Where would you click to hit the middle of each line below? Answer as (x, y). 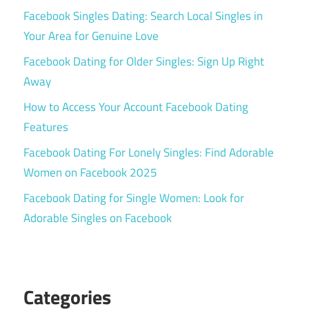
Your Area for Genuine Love (91, 36)
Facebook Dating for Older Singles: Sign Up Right (144, 61)
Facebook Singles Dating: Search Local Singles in (143, 16)
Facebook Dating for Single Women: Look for (134, 198)
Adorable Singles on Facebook (98, 218)
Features (46, 127)
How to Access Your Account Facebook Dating (136, 107)
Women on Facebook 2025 (90, 172)
